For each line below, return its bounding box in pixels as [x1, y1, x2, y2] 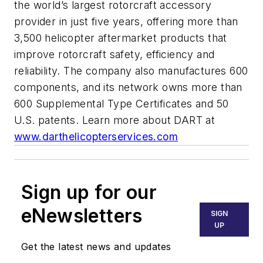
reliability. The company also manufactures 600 [14, 65, 248, 77]
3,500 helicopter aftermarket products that [14, 32, 227, 45]
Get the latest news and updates [21, 241, 171, 253]
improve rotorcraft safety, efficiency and [14, 48, 215, 61]
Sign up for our [21, 181, 157, 204]
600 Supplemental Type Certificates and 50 [14, 97, 229, 110]
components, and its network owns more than [14, 81, 242, 94]
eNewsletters [21, 204, 143, 228]
